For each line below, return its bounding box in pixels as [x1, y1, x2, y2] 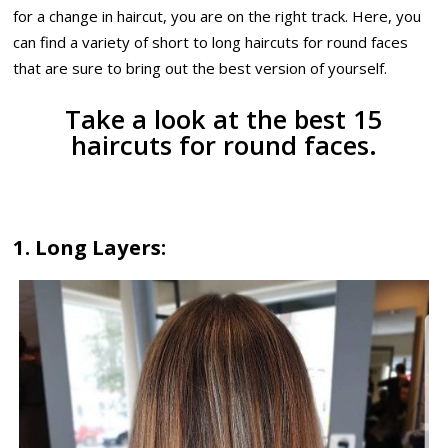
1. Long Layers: [13, 232, 167, 261]
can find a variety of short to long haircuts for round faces [13, 32, 409, 53]
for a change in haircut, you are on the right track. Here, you [13, 6, 422, 27]
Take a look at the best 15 [64, 101, 383, 136]
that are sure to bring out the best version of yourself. [13, 58, 388, 79]
